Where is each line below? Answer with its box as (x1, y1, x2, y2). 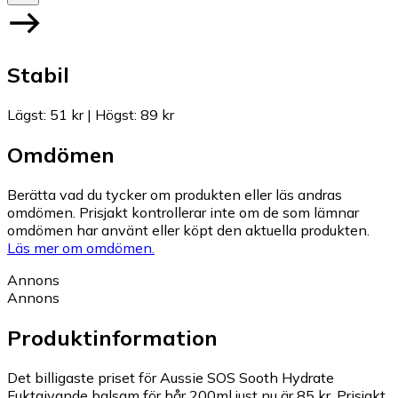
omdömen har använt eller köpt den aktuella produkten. (7, 221, 370, 240)
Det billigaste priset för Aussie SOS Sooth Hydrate (7, 368, 334, 386)
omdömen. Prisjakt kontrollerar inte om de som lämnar (7, 203, 359, 222)
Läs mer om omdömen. (7, 239, 155, 258)
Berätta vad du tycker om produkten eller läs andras (7, 186, 342, 204)
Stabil (7, 61, 69, 89)
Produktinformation (7, 324, 218, 352)
